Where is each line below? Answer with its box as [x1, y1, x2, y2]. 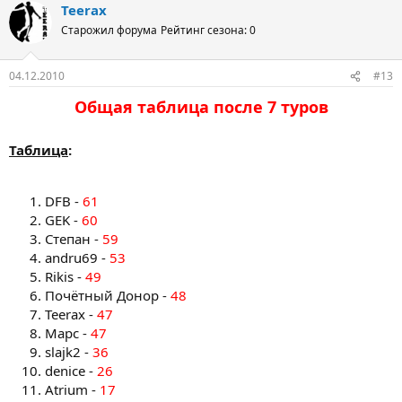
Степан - [45, 230, 102, 248]
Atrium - [45, 380, 100, 398]
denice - [45, 362, 97, 380]
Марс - [45, 324, 91, 342]
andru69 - [45, 249, 109, 267]
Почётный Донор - [45, 286, 170, 304]
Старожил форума [61, 22, 157, 38]
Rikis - [45, 267, 85, 285]
